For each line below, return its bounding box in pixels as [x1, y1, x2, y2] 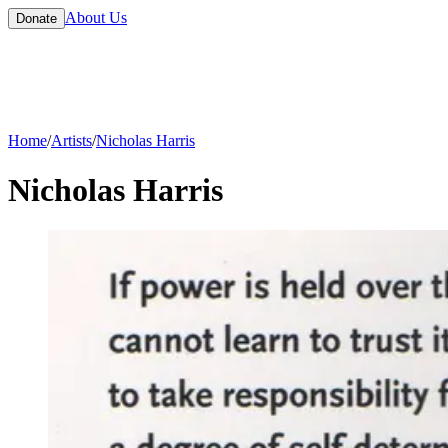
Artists [51, 132, 92, 150]
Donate [16, 11, 57, 26]
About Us [65, 9, 127, 26]
